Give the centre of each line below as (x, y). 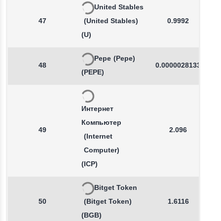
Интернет (97, 109)
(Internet (98, 137)
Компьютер (101, 123)
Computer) (102, 151)
